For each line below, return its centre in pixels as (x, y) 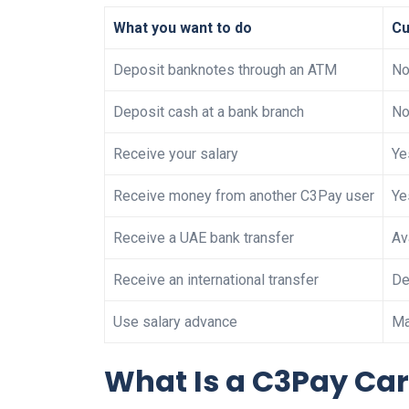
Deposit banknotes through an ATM (225, 70)
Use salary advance (175, 322)
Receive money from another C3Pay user (244, 196)
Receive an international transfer (216, 280)
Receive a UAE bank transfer (204, 238)
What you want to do (183, 28)
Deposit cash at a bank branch (209, 112)
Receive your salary (176, 154)
